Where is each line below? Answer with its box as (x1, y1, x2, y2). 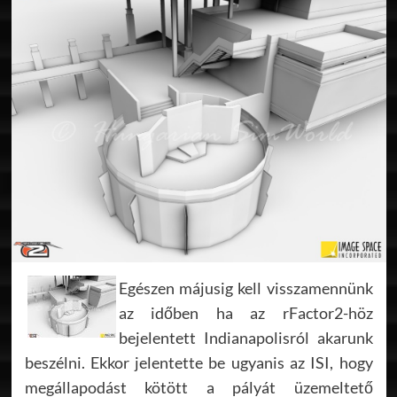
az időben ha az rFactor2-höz (118, 302, 373, 323)
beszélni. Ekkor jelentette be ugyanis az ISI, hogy (24, 352, 373, 372)
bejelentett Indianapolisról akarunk (118, 327, 373, 347)
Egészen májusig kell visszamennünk (118, 277, 373, 298)
